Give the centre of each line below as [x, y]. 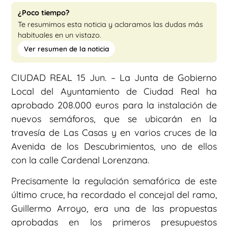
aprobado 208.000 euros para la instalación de [114, 105]
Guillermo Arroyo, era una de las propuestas [114, 209]
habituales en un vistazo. [60, 35]
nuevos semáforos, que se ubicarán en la [114, 119]
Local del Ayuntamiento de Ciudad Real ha [114, 92]
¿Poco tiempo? [44, 13]
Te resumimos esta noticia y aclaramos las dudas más [110, 25]
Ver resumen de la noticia [66, 49]
